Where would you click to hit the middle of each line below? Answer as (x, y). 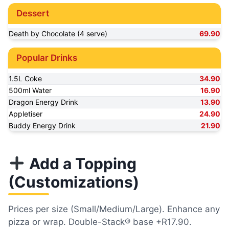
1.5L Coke (25, 78)
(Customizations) (74, 182)
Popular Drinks (47, 58)
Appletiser (26, 113)
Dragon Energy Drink (43, 102)
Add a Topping (81, 163)
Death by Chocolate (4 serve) (58, 33)
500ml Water (30, 90)
